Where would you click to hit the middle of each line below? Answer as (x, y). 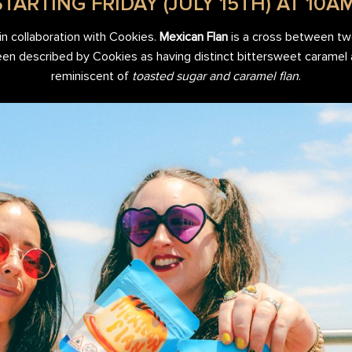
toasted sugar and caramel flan (215, 76)
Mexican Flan (194, 37)
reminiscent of (92, 76)
